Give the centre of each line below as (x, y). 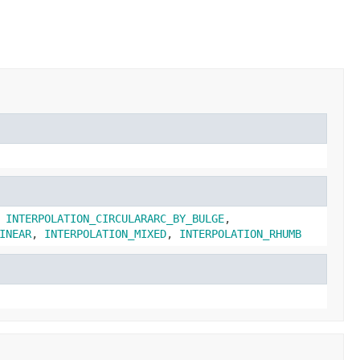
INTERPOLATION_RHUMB (240, 233)
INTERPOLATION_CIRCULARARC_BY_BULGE (115, 218)
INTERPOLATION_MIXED (105, 233)
